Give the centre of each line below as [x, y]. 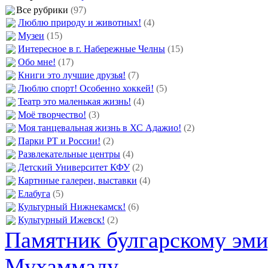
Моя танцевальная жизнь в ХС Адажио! [100, 127]
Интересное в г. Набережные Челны [92, 48]
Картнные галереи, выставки [77, 180]
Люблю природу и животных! [80, 22]
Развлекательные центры [69, 154]
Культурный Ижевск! [61, 220]
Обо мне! [37, 62]
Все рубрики [43, 10]
